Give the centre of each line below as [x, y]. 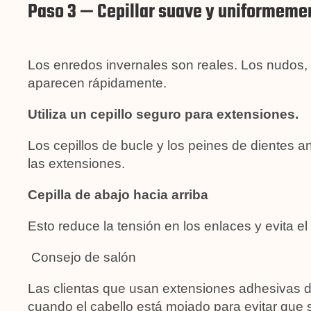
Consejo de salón [82, 257]
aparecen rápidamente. [97, 83]
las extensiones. [76, 163]
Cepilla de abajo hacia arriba [118, 194]
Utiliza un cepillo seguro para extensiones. [163, 114]
